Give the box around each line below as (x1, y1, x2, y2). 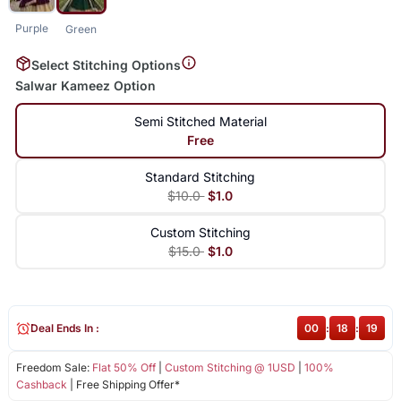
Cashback (15, 378, 67, 392)
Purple (15, 21, 49, 35)
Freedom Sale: (15, 361, 92, 375)
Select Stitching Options (30, 56, 181, 73)
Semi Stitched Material (133, 114, 267, 130)
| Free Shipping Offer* (66, 378, 180, 392)
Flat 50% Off (91, 361, 156, 375)
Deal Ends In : (30, 321, 99, 336)
